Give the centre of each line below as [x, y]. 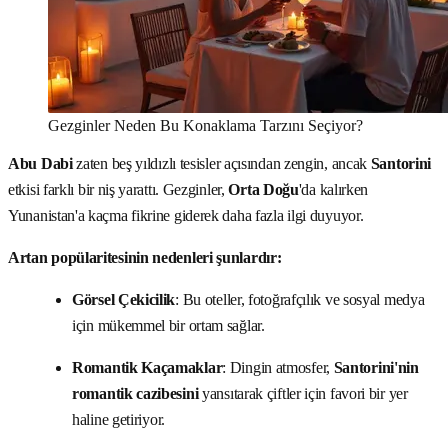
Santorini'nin [376, 367]
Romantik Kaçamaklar [147, 367]
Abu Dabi [40, 163]
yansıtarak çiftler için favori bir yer [303, 393]
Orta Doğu [263, 189]
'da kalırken [333, 189]
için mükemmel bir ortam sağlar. [168, 325]
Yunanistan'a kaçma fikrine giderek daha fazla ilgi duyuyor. [186, 215]
